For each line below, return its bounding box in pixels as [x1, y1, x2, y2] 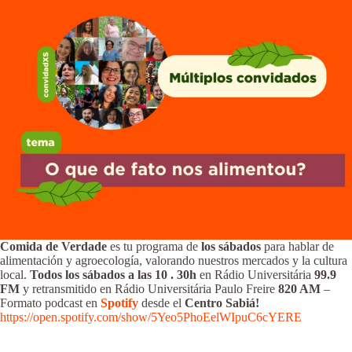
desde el [141, 295, 185, 310]
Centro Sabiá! [185, 295, 259, 310]
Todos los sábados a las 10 [30, 267, 167, 281]
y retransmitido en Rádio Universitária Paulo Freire [20, 281, 278, 295]
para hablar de [261, 239, 334, 253]
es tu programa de [110, 239, 201, 253]
